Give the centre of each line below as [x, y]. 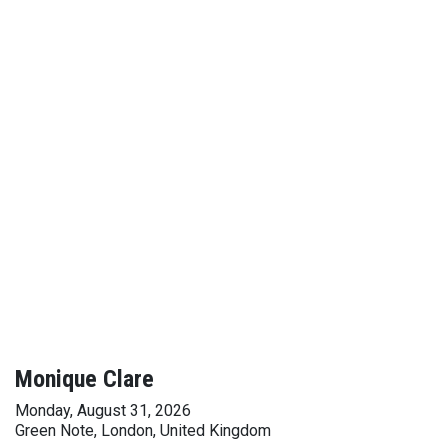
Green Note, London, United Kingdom [143, 430]
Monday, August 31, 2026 [103, 410]
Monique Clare [84, 379]
